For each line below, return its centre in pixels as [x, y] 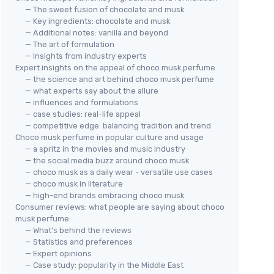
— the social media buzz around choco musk [107, 161]
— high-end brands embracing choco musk [105, 195]
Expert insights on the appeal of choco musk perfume [115, 68]
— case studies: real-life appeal [83, 114]
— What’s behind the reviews [78, 230]
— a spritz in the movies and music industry [105, 149]
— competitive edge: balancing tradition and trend [118, 126]
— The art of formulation [70, 44]
